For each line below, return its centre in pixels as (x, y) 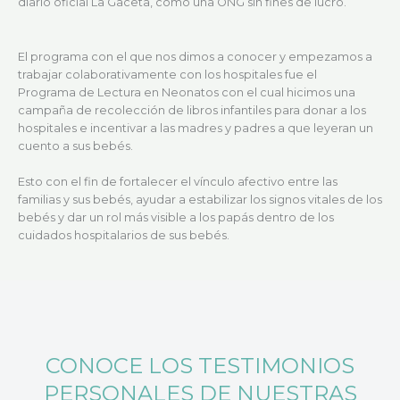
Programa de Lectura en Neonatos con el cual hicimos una (187, 92)
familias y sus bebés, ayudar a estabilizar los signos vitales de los (200, 200)
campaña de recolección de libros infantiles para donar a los (192, 110)
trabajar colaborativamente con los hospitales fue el (167, 74)
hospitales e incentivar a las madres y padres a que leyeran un (196, 128)
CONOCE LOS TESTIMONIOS (200, 366)
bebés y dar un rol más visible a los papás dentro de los (176, 218)
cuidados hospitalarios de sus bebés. (124, 236)
